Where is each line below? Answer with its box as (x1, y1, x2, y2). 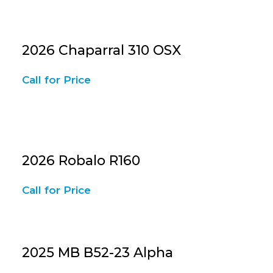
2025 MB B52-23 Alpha (22, 244, 174, 261)
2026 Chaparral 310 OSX (22, 42, 182, 58)
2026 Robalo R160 (22, 152, 141, 169)
